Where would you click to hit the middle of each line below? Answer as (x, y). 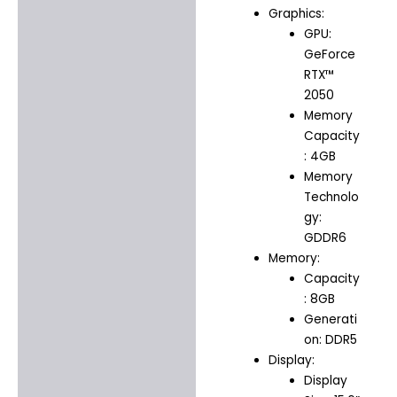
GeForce (330, 55)
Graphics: (296, 14)
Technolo (332, 198)
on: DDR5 (331, 340)
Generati (331, 320)
